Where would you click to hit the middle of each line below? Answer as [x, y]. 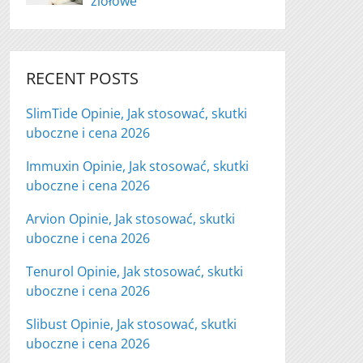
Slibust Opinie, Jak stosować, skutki [132, 324]
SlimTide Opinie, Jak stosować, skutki [137, 113]
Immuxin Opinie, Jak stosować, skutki [138, 166]
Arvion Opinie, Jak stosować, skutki [131, 219]
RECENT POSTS [83, 78]
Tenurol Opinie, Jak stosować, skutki [135, 271]
